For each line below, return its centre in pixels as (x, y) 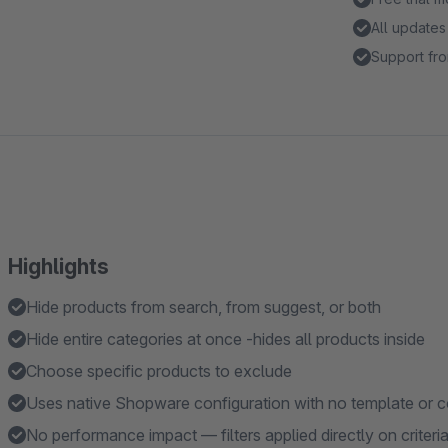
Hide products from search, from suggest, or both (203, 307)
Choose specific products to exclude (159, 371)
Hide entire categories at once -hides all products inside (225, 339)
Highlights (58, 266)
